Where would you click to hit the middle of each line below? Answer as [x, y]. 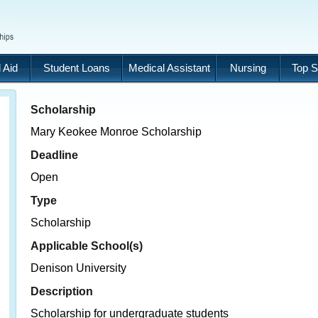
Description [62, 291]
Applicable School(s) [87, 246]
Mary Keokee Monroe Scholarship [116, 132]
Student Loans [76, 68]
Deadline [54, 155]
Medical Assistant [169, 68]
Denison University [78, 268]
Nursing [248, 68]
